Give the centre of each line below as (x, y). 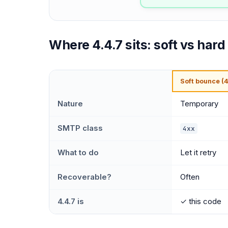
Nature (70, 104)
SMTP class (80, 128)
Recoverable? (84, 177)
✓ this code (201, 201)
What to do (78, 152)
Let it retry (198, 152)
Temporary (199, 104)
